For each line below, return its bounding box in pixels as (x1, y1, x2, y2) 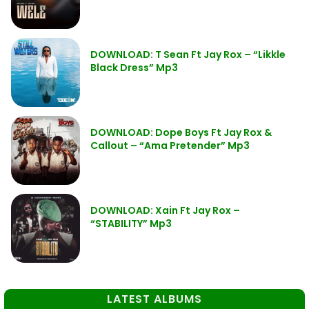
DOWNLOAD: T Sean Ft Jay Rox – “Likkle (90, 48, 286, 61)
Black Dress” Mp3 (90, 61, 178, 74)
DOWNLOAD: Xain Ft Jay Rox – (90, 203, 240, 217)
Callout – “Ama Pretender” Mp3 (90, 139, 250, 152)
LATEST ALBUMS (107, 291, 202, 307)
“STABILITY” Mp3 (90, 217, 172, 230)
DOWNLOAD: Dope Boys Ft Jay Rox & (90, 126, 272, 139)
